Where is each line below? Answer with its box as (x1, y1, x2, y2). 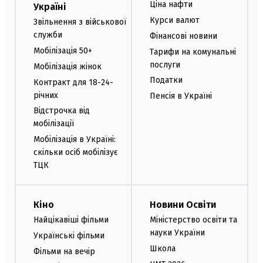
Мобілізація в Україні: (33, 134, 116, 145)
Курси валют (150, 15, 200, 25)
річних (33, 90, 58, 100)
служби (33, 30, 62, 41)
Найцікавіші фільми (33, 214, 109, 225)
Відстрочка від (33, 106, 90, 116)
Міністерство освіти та (150, 214, 237, 225)
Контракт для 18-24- (33, 77, 113, 87)
